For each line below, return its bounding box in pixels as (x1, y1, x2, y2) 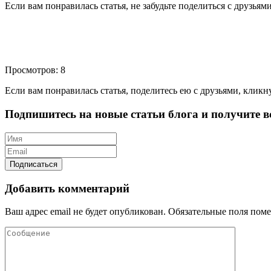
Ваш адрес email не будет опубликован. (5, 206, 166, 217)
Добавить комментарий (5, 181, 129, 195)
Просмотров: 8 (5, 65, 65, 76)
